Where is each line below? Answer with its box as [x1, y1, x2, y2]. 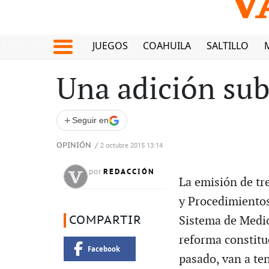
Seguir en [72, 115, 109, 125]
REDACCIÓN [103, 167, 155, 177]
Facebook [87, 244, 120, 253]
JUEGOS [92, 39, 128, 53]
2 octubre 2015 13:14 [100, 142, 163, 150]
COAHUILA [143, 39, 192, 53]
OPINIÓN [56, 141, 91, 150]
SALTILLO [206, 39, 249, 53]
